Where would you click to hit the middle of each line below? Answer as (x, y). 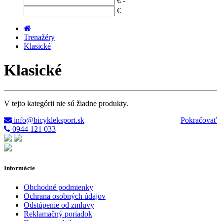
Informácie (19, 168)
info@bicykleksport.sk (48, 120)
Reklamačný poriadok (58, 214)
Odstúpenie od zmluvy (59, 205)
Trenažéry (39, 37)
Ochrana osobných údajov (65, 196)
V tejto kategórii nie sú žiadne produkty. (66, 103)
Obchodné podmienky (58, 187)
